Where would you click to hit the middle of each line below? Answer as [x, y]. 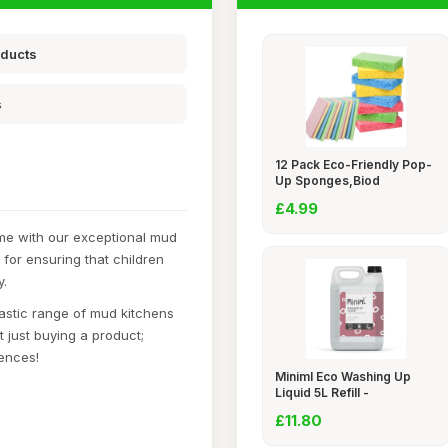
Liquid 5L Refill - [321, 392]
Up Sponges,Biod [327, 180]
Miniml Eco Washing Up [342, 376]
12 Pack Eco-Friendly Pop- [353, 164]
